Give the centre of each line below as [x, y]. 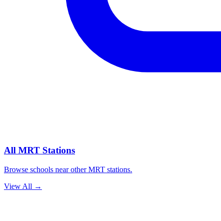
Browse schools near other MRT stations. [68, 169]
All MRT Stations [39, 150]
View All [18, 186]
